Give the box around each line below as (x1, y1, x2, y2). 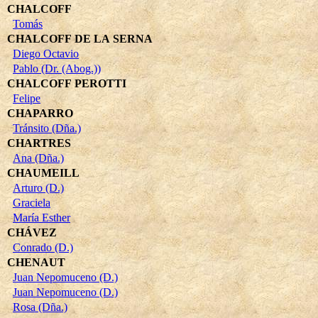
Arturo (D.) (13, 181, 64, 194)
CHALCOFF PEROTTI (7, 77, 126, 89)
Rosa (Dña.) (13, 300, 67, 313)
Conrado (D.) (13, 241, 73, 253)
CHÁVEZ (7, 226, 57, 238)
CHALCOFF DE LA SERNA (7, 32, 153, 45)
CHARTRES (7, 136, 71, 149)
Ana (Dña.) (13, 151, 64, 164)
